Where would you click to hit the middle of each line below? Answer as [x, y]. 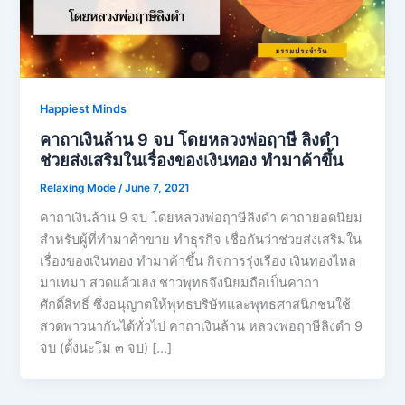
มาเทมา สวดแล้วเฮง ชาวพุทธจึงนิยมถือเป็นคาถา [180, 283]
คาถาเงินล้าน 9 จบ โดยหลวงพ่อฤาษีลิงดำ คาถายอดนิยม [202, 218]
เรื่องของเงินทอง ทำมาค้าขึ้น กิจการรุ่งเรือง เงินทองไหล [198, 262]
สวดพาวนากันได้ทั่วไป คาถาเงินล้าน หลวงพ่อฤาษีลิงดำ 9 [202, 327]
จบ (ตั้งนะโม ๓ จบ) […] [106, 348]
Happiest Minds [84, 108]
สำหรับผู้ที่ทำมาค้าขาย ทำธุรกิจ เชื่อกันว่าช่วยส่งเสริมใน [201, 240]
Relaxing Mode [80, 188]
